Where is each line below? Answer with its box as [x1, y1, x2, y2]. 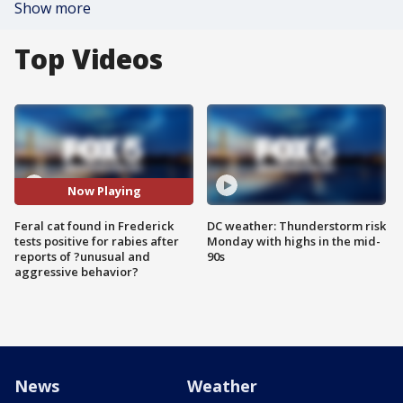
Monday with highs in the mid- [207, 232, 381, 249]
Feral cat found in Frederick [14, 217, 174, 234]
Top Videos [14, 40, 163, 77]
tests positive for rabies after [14, 232, 179, 249]
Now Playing [67, 183, 141, 200]
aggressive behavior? [14, 263, 139, 280]
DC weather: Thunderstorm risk [207, 217, 386, 234]
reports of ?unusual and [14, 247, 150, 264]
